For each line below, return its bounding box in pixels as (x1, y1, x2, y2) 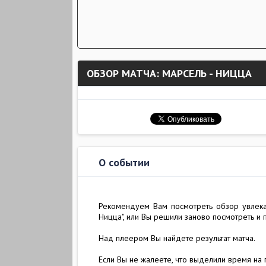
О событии (99, 156, 150, 169)
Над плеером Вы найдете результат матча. (99, 233, 255, 243)
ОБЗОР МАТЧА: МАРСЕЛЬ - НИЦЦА (87, 66, 252, 80)
